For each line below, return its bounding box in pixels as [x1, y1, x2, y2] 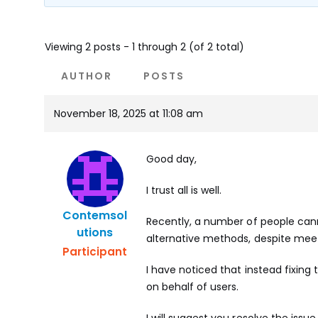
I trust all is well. [146, 182, 222, 197]
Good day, [146, 151, 197, 166]
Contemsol [62, 207, 127, 224]
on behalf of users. [146, 279, 239, 294]
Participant [62, 243, 127, 259]
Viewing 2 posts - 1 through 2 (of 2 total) [45, 39, 244, 54]
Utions [77, 224, 113, 241]
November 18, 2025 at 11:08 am [54, 106, 203, 121]
